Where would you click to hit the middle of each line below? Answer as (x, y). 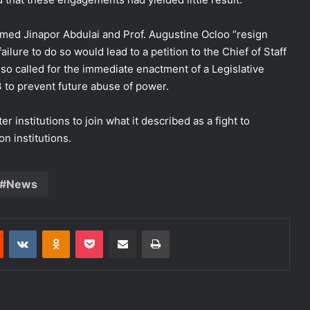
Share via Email (147, 230)
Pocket (117, 230)
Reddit (17, 230)
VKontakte (58, 230)
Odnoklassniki (99, 230)
